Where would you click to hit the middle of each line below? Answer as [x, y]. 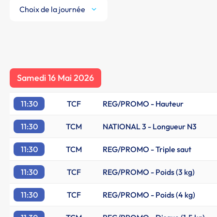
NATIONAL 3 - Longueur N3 [150, 126]
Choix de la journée [52, 9]
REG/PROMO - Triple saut [147, 149]
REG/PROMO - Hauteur [143, 104]
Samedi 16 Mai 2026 [55, 78]
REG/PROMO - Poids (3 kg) [149, 172]
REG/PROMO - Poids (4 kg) [149, 195]
